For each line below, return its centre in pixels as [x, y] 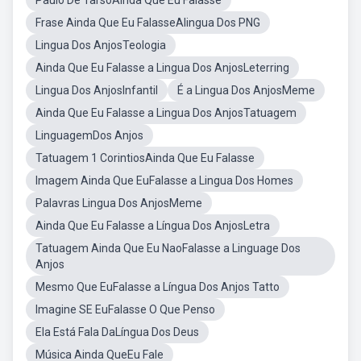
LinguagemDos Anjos [89, 135]
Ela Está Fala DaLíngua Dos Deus [117, 332]
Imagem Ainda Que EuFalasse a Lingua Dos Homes [164, 180]
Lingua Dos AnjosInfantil [97, 90]
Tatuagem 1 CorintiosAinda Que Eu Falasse [145, 158]
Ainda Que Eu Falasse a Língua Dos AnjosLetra [153, 226]
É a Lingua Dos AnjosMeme [246, 90]
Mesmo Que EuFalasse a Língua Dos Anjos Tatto [158, 287]
